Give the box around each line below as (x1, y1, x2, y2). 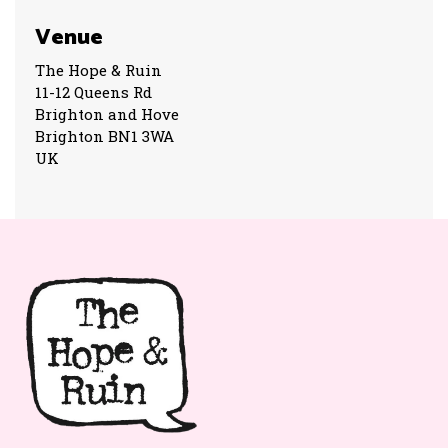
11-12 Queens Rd (35, 82, 152, 103)
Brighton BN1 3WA (35, 126, 174, 147)
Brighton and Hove (35, 104, 179, 125)
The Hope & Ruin (35, 60, 162, 81)
